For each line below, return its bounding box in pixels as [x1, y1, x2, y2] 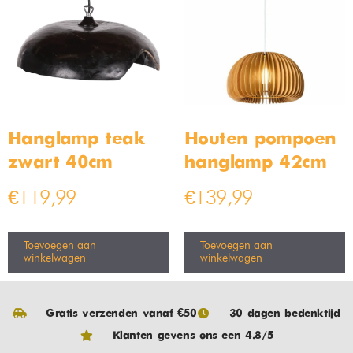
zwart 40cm [8, 154, 113, 173]
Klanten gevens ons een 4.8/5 [112, 330, 273, 342]
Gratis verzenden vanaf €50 [45, 308, 197, 320]
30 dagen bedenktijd [229, 308, 340, 320]
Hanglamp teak [8, 130, 145, 149]
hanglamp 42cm [184, 154, 326, 173]
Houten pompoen [184, 130, 336, 149]
